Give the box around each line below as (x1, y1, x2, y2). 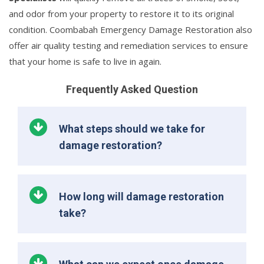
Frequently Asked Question (66, 82, 198, 95)
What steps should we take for (59, 122, 205, 135)
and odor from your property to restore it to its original (9, 7, 234, 19)
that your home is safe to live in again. (9, 55, 161, 67)
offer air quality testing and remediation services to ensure (9, 39, 248, 51)
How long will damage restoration (59, 190, 224, 203)
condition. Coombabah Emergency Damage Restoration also (9, 23, 252, 35)
